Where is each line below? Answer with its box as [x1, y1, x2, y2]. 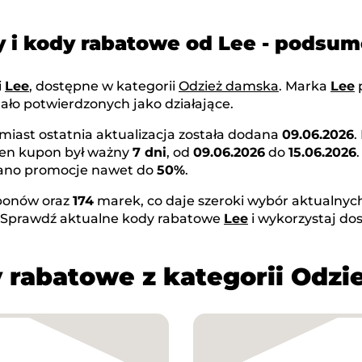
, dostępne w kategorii [29, 78, 179, 95]
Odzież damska [179, 78, 279, 95]
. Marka [279, 78, 330, 95]
